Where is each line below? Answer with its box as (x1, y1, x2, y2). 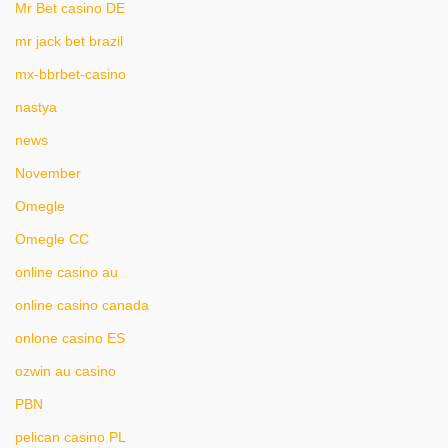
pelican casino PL (15, 429, 126, 445)
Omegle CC (15, 231, 89, 247)
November (15, 165, 81, 181)
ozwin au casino (15, 363, 116, 379)
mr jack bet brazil (15, 33, 123, 49)
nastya (15, 99, 57, 115)
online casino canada (15, 297, 149, 313)
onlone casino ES (15, 330, 125, 346)
